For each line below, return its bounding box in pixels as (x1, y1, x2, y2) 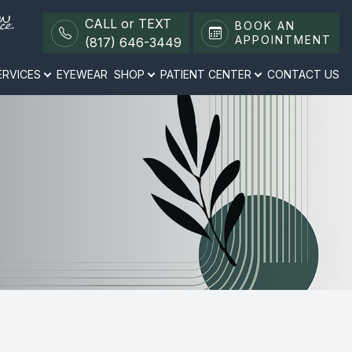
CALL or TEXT (85, 16, 171, 31)
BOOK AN (235, 19, 295, 32)
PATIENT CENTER (160, 68, 251, 81)
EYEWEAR (57, 68, 108, 81)
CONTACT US (267, 68, 339, 81)
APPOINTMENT (235, 33, 332, 46)
